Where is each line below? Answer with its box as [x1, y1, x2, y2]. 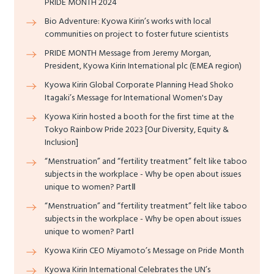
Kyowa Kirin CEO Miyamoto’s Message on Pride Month [45, 244, 244, 257]
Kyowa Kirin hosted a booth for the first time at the [45, 110, 234, 123]
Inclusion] [45, 136, 78, 149]
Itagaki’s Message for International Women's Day [45, 91, 223, 104]
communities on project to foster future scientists [45, 28, 228, 40]
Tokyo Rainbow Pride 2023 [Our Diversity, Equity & [45, 123, 229, 136]
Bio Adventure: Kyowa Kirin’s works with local [45, 15, 211, 28]
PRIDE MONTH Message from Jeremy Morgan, [45, 46, 211, 59]
